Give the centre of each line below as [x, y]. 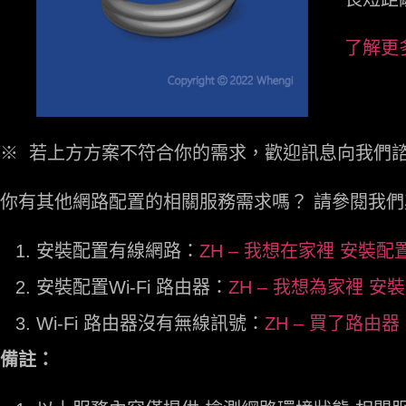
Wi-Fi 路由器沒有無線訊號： [150, 324]
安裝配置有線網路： [118, 251]
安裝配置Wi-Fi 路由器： [132, 288]
